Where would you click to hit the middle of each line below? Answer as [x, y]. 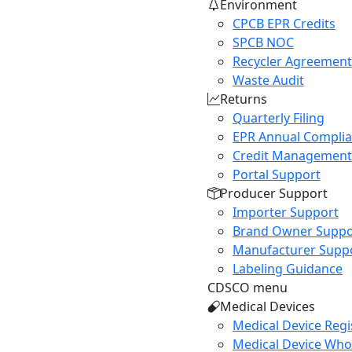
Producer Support [273, 193]
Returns [243, 99]
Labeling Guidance [287, 269]
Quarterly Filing [278, 118]
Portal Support [276, 174]
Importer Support [285, 212]
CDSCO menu [247, 288]
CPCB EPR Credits [284, 24]
